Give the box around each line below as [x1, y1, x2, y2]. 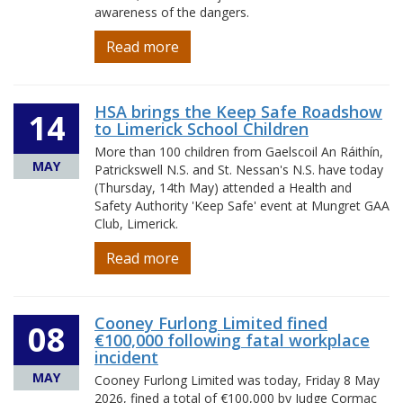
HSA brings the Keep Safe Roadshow [94, 101, 382, 122]
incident [94, 346, 158, 368]
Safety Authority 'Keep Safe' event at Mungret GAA [94, 197, 390, 214]
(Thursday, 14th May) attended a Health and [94, 179, 352, 196]
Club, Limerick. [94, 215, 178, 232]
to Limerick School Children [94, 118, 309, 139]
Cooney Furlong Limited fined [94, 312, 327, 334]
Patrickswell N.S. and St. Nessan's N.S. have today [94, 161, 383, 178]
